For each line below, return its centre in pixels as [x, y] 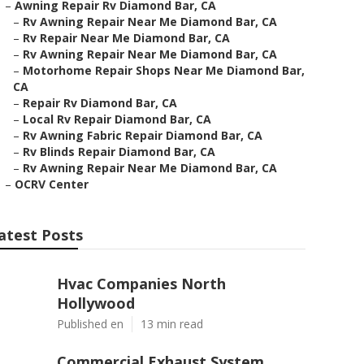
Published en [90, 324]
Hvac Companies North [141, 284]
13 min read [172, 324]
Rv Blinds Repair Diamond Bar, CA [119, 152]
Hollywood [96, 303]
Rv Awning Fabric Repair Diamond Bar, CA [143, 135]
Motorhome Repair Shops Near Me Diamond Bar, [164, 70]
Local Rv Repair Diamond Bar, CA [117, 119]
